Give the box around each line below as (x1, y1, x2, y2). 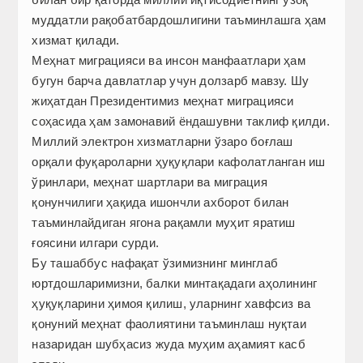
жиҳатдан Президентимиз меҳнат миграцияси (32, 94, 294, 109)
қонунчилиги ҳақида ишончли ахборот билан (32, 195, 289, 210)
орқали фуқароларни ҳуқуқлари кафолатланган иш (32, 155, 326, 169)
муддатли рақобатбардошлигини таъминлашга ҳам (32, 13, 327, 28)
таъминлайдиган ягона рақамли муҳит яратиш (32, 216, 296, 230)
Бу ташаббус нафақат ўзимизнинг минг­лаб (32, 256, 278, 271)
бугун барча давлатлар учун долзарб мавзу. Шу (32, 74, 310, 88)
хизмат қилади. (32, 33, 120, 48)
